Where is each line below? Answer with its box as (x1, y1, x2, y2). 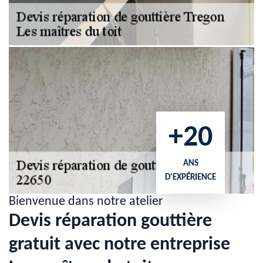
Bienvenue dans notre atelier (9, 195, 163, 208)
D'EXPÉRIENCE (165, 173, 216, 182)
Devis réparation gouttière (9, 212, 212, 231)
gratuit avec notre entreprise (9, 235, 230, 254)
